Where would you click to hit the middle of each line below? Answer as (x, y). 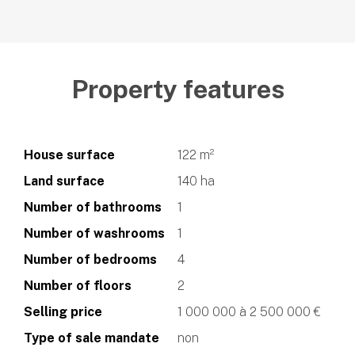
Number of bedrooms (90, 260)
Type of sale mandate (92, 338)
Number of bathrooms (93, 208)
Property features (177, 90)
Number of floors (78, 286)
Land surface (64, 181)
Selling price (63, 312)
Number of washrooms (94, 234)
